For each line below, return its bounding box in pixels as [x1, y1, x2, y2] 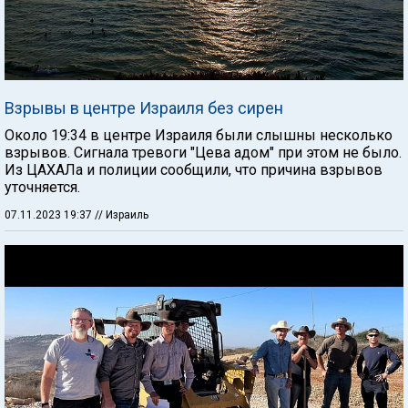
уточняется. [5, 178, 80, 196]
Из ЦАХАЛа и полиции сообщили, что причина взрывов [5, 160, 382, 178]
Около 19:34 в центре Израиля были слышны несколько [5, 126, 393, 144]
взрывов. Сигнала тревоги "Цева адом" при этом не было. [5, 143, 402, 161]
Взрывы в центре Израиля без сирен [5, 97, 283, 117]
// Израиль [95, 208, 148, 221]
